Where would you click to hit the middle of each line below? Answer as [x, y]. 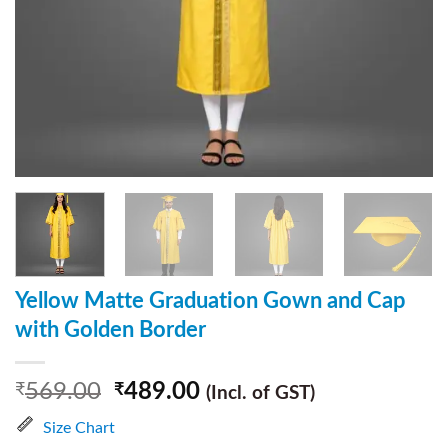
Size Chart [79, 427]
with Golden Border [110, 329]
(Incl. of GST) [261, 393]
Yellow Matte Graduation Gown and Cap [210, 300]
